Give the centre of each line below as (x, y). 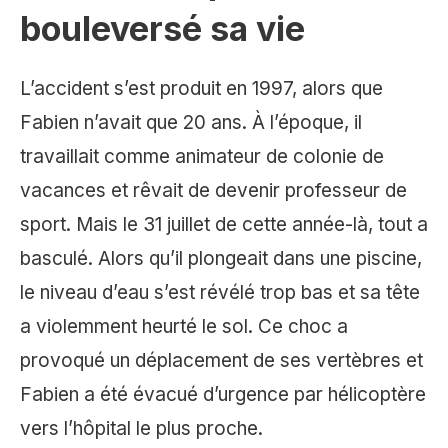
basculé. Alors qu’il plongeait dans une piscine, (221, 259)
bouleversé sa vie (162, 29)
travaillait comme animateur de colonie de (202, 157)
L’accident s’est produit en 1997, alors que (201, 89)
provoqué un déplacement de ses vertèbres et (221, 361)
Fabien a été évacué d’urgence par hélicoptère (223, 395)
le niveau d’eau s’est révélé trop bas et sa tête (220, 293)
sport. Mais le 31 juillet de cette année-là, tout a (224, 225)
